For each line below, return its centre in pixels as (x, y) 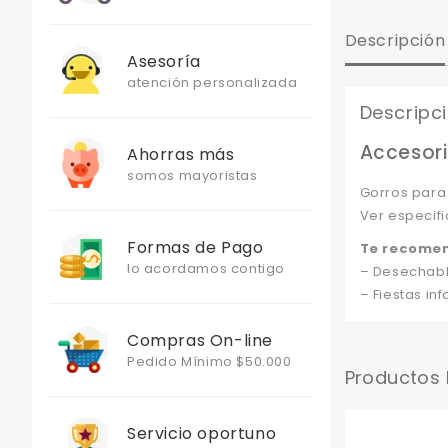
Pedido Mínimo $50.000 (209, 361)
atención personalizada (212, 82)
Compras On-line (200, 340)
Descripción (395, 40)
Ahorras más (181, 154)
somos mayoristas (192, 175)
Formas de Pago (195, 247)
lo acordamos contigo (206, 268)
